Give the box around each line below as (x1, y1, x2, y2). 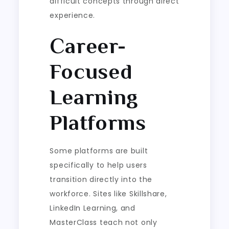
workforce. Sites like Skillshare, (50, 188, 167, 199)
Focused (50, 59, 133, 83)
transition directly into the (50, 174, 153, 185)
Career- (50, 33, 126, 58)
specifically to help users (50, 159, 147, 170)
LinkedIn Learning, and (50, 202, 135, 213)
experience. (50, 10, 96, 20)
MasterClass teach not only (50, 217, 157, 227)
